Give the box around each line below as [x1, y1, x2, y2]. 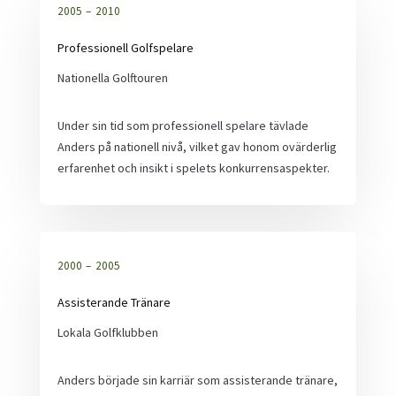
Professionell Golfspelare [57, 40, 194, 56]
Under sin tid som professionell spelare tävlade [57, 118, 308, 133]
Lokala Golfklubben [57, 324, 158, 340]
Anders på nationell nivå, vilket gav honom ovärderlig [57, 139, 337, 155]
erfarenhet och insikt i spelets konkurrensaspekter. [57, 160, 330, 176]
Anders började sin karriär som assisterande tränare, [57, 372, 338, 388]
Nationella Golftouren [57, 70, 168, 86]
